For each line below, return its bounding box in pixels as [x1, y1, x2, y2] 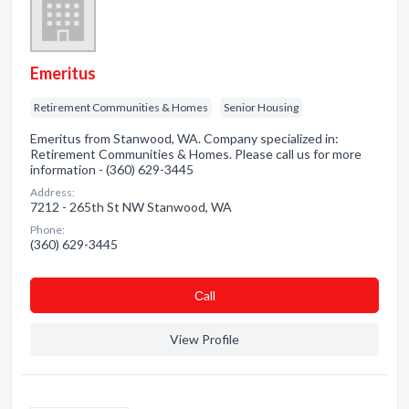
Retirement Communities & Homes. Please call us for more [30, 146, 362, 162]
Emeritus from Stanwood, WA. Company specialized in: [30, 131, 339, 146]
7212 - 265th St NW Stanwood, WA [30, 199, 232, 215]
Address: [30, 185, 75, 199]
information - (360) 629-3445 [30, 162, 194, 177]
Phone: [30, 223, 65, 236]
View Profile [170, 331, 239, 347]
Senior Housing [224, 100, 299, 114]
